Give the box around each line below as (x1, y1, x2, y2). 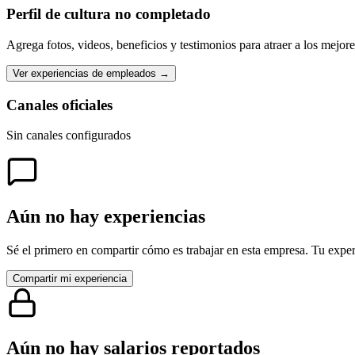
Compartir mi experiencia (13, 273, 127, 285)
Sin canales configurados (6, 128, 131, 143)
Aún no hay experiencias (6, 206, 205, 227)
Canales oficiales (6, 96, 113, 113)
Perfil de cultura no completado (6, 6, 211, 23)
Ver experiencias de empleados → (13, 67, 170, 79)
